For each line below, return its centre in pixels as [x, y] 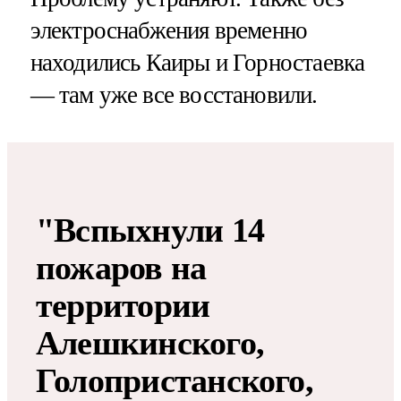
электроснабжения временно [169, 30]
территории [123, 305]
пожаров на [121, 267]
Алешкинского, [150, 342]
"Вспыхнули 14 [150, 230]
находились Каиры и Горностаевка [197, 62]
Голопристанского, [175, 380]
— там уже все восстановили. [174, 94]
